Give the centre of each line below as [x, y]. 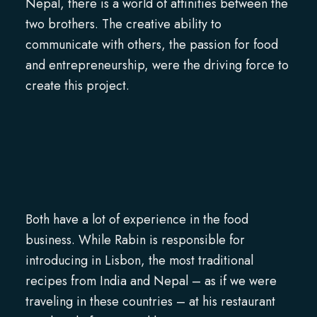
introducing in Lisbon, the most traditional [139, 261]
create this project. [77, 85]
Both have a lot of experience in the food [137, 220]
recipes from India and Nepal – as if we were [151, 281]
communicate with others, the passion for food [151, 44]
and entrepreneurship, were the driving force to [157, 65]
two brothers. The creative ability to [123, 24]
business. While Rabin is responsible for [135, 240]
